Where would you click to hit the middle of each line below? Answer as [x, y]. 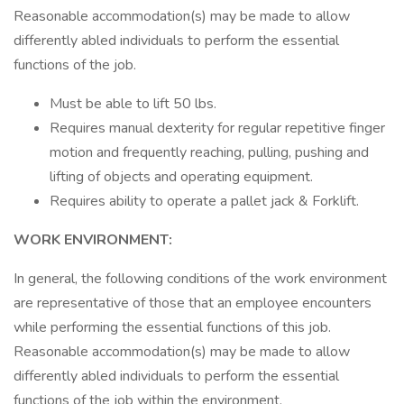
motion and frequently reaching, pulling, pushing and [209, 152]
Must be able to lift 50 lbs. [133, 104]
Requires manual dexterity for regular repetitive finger [217, 128]
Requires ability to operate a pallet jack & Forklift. [204, 201]
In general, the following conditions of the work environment [200, 279]
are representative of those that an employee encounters [193, 303]
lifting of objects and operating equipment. [181, 177]
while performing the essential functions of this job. [172, 327]
